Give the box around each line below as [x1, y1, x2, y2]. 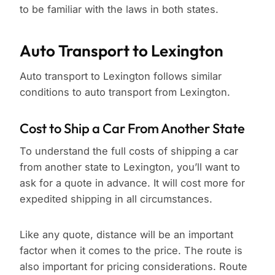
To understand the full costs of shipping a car [20, 145, 238, 158]
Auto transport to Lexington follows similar [20, 70, 222, 83]
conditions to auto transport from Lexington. [20, 86, 230, 99]
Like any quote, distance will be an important [20, 228, 233, 241]
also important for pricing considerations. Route [20, 260, 247, 273]
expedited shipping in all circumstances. [20, 193, 212, 206]
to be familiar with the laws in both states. [20, 3, 219, 16]
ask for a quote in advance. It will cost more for [20, 177, 245, 190]
